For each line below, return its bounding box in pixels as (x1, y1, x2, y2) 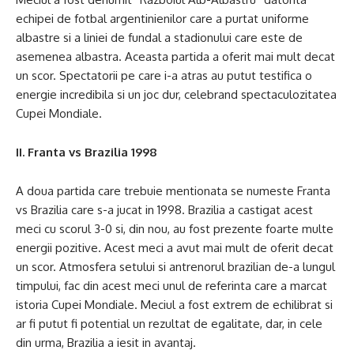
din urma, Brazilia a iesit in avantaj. (16, 335, 196, 350)
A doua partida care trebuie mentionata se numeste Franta (16, 183, 330, 198)
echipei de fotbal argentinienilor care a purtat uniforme (16, 11, 309, 26)
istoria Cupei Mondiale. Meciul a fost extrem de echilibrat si (16, 297, 333, 312)
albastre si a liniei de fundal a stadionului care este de (16, 30, 303, 45)
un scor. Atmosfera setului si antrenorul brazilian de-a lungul (16, 259, 335, 274)
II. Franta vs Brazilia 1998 (16, 145, 157, 160)
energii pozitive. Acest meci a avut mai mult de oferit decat (16, 240, 333, 255)
